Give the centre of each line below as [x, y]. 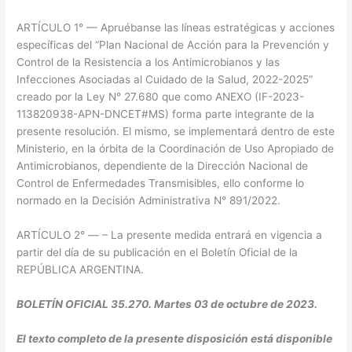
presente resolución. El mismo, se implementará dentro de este [176, 131]
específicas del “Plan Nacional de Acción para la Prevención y [173, 45]
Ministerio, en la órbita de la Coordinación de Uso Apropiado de [176, 148]
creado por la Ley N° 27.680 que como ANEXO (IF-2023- [161, 97]
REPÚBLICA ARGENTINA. [81, 269]
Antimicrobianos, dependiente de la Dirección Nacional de [163, 166]
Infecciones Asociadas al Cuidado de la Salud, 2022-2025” [165, 79]
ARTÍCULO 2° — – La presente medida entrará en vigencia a [170, 235]
